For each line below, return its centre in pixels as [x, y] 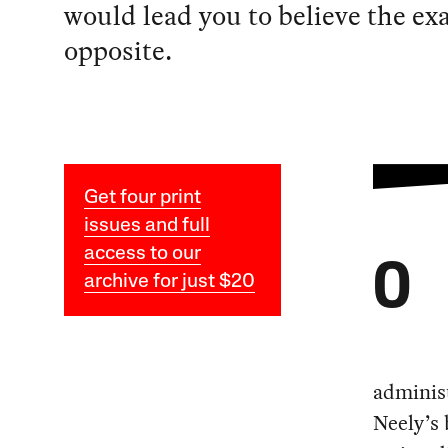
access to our [142, 254]
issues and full [146, 226]
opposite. [117, 51]
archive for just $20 [169, 282]
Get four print [142, 198]
